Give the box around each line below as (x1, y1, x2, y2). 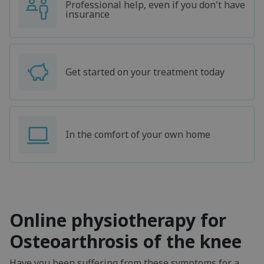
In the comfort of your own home (65, 128, 210, 141)
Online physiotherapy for (9, 208, 226, 233)
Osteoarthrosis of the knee (9, 229, 242, 254)
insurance (65, 8, 110, 21)
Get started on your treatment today (65, 65, 225, 79)
